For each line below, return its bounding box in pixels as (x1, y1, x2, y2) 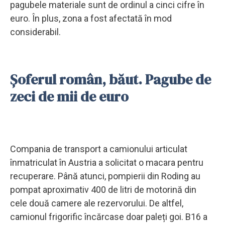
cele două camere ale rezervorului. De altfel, (10, 197, 183, 208)
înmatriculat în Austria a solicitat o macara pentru (10, 157, 203, 168)
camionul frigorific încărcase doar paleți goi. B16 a (10, 211, 207, 222)
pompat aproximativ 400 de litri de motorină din (10, 184, 196, 195)
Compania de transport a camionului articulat (10, 143, 187, 154)
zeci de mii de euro (10, 86, 129, 106)
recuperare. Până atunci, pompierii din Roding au (10, 170, 200, 181)
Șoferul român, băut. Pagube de (10, 69, 211, 89)
